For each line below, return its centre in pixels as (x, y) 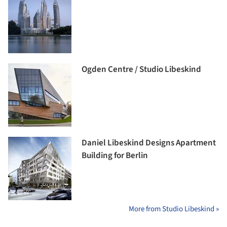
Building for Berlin (115, 156)
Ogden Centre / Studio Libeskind (141, 70)
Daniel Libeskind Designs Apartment (149, 143)
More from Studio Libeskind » (174, 209)
